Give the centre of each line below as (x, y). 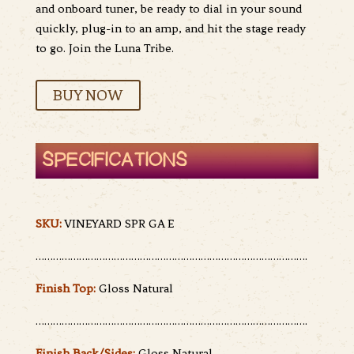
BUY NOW (88, 96)
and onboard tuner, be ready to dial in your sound (168, 9)
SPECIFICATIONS (111, 161)
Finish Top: (65, 289)
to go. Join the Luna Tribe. (106, 49)
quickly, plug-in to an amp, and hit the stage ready (170, 29)
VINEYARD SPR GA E (119, 224)
